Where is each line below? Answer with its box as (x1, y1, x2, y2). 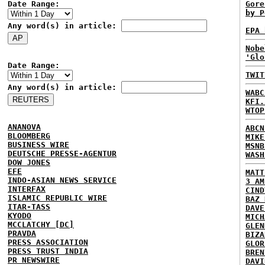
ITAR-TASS (8, 202, 50, 211)
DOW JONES (8, 158, 50, 167)
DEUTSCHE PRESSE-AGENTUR (8, 149, 117, 158)
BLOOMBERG (8, 131, 50, 140)
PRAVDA (8, 229, 36, 238)
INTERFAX (8, 185, 46, 193)
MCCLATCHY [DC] (8, 220, 74, 229)
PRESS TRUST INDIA (8, 247, 88, 256)
